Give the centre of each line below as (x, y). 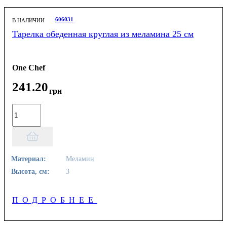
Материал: (29, 159)
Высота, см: (31, 171)
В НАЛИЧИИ (28, 21)
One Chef (29, 68)
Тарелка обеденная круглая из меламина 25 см (103, 34)
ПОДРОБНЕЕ (55, 200)
